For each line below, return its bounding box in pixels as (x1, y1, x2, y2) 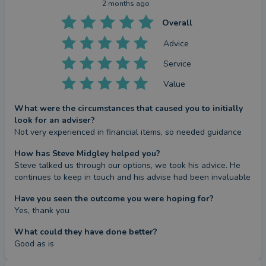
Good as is (14, 238, 54, 249)
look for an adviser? (14, 115, 95, 126)
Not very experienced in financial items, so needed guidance (14, 126, 242, 138)
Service (163, 58, 192, 69)
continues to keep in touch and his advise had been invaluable (14, 172, 251, 183)
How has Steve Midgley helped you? (14, 148, 160, 159)
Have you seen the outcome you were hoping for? (14, 193, 214, 204)
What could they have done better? (14, 226, 157, 237)
